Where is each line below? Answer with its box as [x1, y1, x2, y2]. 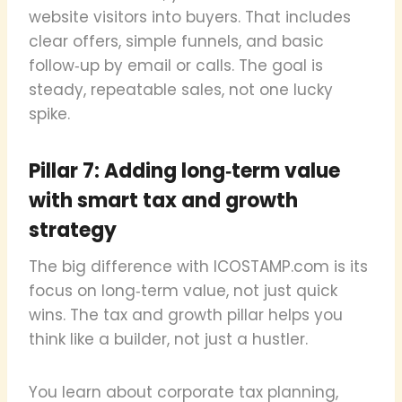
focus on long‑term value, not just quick [29, 279, 337, 301]
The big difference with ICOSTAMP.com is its [29, 255, 368, 277]
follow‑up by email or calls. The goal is [29, 54, 323, 76]
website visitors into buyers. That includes [29, 5, 351, 28]
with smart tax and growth [29, 186, 298, 214]
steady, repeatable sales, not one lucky [29, 78, 333, 100]
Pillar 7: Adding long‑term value [29, 156, 340, 185]
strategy [29, 215, 117, 244]
